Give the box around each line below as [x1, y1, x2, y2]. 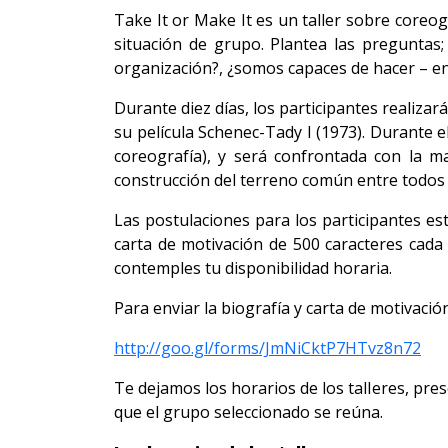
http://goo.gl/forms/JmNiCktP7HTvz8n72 [114, 337, 421, 359]
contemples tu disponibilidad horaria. [114, 257, 392, 279]
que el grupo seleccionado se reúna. [114, 401, 383, 423]
